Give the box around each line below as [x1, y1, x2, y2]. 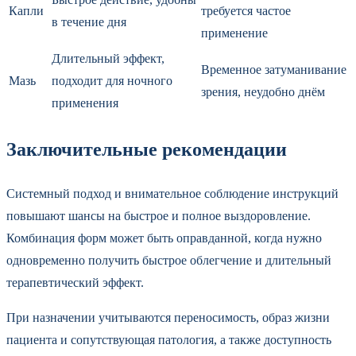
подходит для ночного [52, 73, 172, 87]
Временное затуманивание [201, 62, 346, 76]
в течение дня [52, 14, 126, 29]
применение [201, 25, 268, 40]
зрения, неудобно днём [201, 84, 325, 99]
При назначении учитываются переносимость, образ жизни [6, 310, 330, 324]
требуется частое [201, 3, 291, 17]
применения [52, 95, 118, 110]
